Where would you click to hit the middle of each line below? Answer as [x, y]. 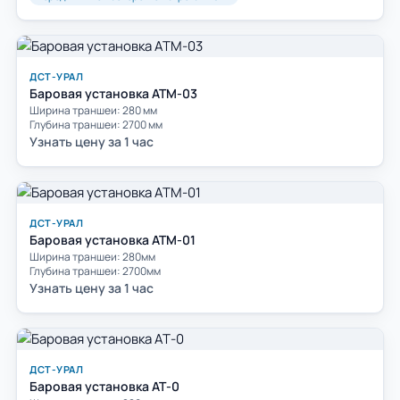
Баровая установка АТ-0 [104, 386]
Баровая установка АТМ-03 [113, 93]
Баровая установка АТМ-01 [112, 239]
